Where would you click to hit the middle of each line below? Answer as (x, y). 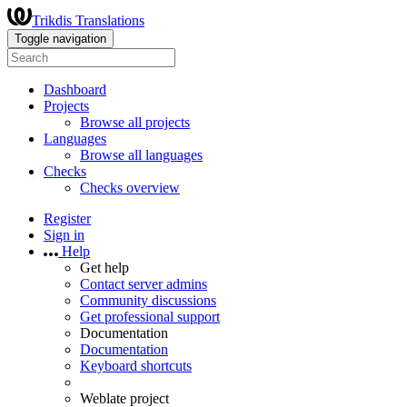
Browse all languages (141, 155)
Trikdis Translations (88, 20)
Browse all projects (135, 122)
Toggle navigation (60, 39)
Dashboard (75, 89)
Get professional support (150, 317)
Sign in (64, 235)
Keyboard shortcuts (136, 366)
